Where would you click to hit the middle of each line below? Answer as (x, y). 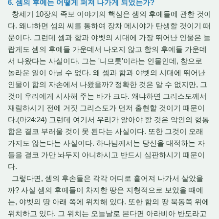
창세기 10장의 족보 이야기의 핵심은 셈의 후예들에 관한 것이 (109, 14)
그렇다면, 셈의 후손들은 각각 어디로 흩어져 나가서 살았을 (106, 178)
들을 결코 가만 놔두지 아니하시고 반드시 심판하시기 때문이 (106, 155)
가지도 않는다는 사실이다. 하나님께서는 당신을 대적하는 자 (106, 143)
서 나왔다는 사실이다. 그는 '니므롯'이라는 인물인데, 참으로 (105, 61)
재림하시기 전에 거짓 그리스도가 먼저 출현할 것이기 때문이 (106, 108)
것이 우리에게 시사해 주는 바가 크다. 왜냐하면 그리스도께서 (107, 96)
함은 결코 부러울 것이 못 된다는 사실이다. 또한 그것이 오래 (106, 131)
